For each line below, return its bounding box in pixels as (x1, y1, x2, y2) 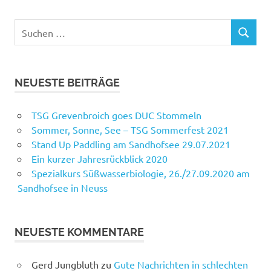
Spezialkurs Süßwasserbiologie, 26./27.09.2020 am (31, 167, 250, 180)
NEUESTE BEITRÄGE (15, 76, 120, 90)
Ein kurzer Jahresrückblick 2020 (31, 152, 168, 165)
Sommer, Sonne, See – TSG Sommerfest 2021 (31, 123, 229, 136)
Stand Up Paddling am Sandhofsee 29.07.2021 (31, 138, 230, 151)
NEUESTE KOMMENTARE (15, 226, 144, 239)
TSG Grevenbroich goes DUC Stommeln (31, 109, 201, 122)
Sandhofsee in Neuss (17, 181, 108, 194)
